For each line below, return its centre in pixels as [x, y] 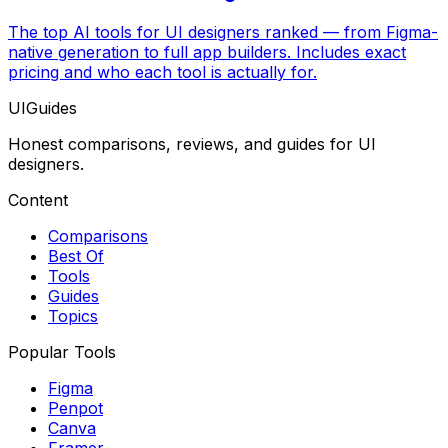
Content [38, 199]
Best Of [76, 255]
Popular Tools [62, 351]
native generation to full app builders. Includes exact [207, 51]
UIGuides [42, 107]
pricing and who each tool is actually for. [162, 71]
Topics [73, 315]
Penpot [75, 407]
